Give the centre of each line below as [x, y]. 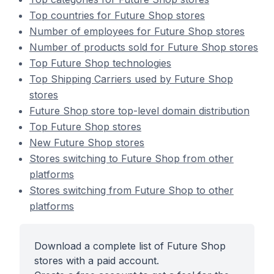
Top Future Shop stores [85, 127]
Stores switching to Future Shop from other [131, 158]
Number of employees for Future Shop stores [137, 31]
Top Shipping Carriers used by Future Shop [131, 79]
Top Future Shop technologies [100, 63]
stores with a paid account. [97, 261]
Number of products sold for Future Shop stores [144, 47]
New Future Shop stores [87, 143]
